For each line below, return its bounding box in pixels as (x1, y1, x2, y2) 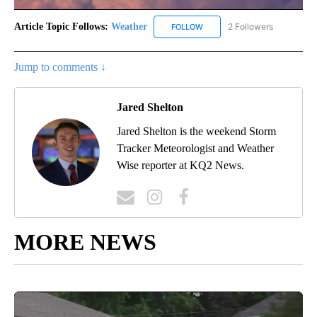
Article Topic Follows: (14, 21, 108, 32)
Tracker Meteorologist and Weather (117, 142, 274, 154)
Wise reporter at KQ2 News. (117, 158, 244, 171)
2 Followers (228, 21, 273, 32)
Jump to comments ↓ (14, 60, 106, 73)
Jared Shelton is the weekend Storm (117, 125, 276, 137)
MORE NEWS (14, 229, 156, 255)
